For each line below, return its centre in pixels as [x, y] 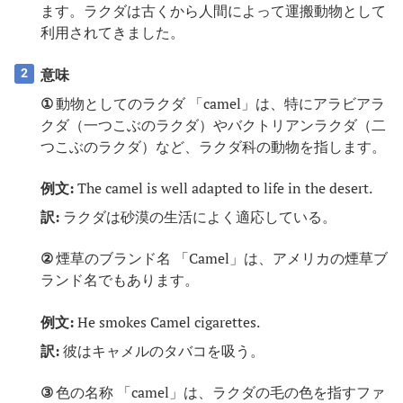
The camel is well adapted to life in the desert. [223, 188]
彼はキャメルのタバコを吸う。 [161, 350]
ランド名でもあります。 [119, 280]
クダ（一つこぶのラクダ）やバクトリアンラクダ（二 [213, 125]
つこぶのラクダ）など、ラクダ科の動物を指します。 [213, 146]
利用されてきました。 [112, 33]
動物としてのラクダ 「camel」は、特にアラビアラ [220, 103]
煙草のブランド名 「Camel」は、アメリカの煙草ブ [221, 259]
